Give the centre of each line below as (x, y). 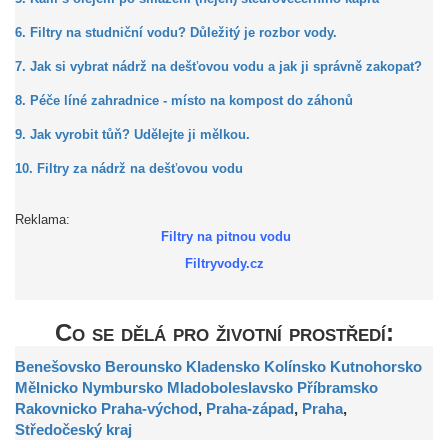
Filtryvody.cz (224, 264)
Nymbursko (122, 387)
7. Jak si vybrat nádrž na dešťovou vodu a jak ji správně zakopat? (218, 67)
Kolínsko (295, 366)
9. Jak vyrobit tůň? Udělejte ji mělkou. (132, 135)
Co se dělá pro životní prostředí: (224, 332)
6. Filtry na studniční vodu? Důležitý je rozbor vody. (176, 33)
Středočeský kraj (73, 429)
